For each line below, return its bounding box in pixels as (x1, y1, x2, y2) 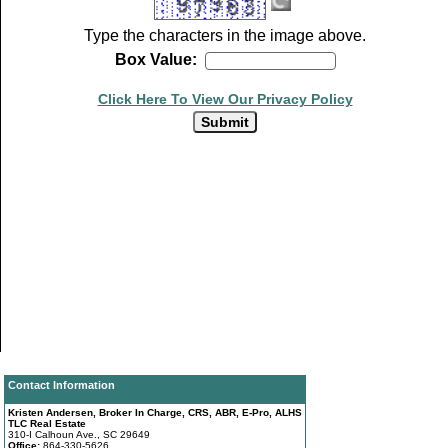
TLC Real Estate (8, 417, 87, 429)
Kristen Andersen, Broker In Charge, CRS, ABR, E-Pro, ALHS (8, 406, 303, 418)
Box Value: (114, 51, 197, 69)
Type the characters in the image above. (84, 27, 366, 45)
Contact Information (8, 378, 116, 391)
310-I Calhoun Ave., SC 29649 (8, 428, 151, 440)
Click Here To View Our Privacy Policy (97, 92, 353, 108)
